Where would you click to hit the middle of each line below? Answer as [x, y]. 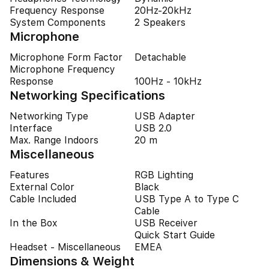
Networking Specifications [87, 95]
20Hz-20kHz [163, 11]
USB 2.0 [153, 128]
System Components [58, 23]
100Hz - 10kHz [168, 81]
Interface [31, 128]
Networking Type [49, 116]
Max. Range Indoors [54, 140]
